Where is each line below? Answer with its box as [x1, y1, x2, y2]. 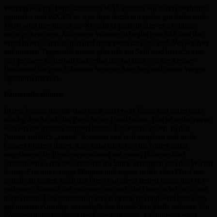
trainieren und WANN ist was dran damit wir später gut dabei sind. [4, 12, 207, 21]
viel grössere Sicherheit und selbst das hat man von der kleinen [4, 56, 195, 64]
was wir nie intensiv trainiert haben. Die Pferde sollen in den [4, 124, 190, 132]
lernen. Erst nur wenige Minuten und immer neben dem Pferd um [4, 167, 203, 176]
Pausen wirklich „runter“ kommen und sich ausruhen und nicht [4, 132, 196, 141]
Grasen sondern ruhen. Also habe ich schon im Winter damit [4, 141, 187, 150]
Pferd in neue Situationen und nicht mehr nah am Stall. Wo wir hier [4, 38, 209, 47]
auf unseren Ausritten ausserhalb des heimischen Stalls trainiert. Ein [4, 202, 209, 211]
